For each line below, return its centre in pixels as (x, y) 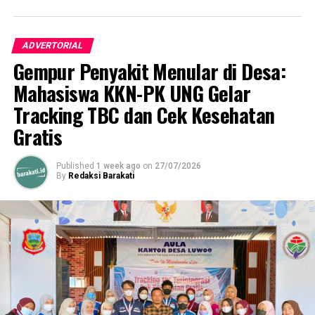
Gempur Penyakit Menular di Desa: (149, 71)
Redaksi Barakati (101, 175)
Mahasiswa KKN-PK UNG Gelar (132, 92)
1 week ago (118, 166)
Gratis (38, 136)
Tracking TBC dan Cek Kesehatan (144, 114)
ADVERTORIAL (52, 45)
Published (75, 166)
